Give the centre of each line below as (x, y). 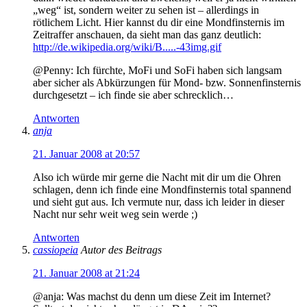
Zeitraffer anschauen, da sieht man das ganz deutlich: (147, 34)
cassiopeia (56, 249)
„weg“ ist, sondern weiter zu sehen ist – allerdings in (146, 10)
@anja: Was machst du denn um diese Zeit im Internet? (152, 296)
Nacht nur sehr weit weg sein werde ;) (115, 214)
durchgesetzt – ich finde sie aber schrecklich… (133, 95)
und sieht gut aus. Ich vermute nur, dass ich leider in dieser (159, 201)
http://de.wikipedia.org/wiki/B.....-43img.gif (127, 47)
